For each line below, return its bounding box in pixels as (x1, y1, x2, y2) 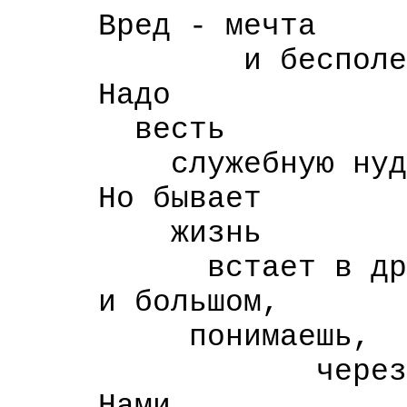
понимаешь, (7, 320, 371, 354)
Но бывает (7, 182, 262, 216)
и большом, (7, 285, 280, 320)
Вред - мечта (7, 9, 316, 44)
